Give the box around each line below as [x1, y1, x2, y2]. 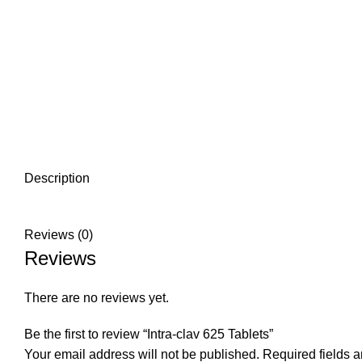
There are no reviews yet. [24, 291, 169, 305]
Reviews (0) [24, 228, 93, 242]
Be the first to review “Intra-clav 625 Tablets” [24, 327, 273, 341]
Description [24, 171, 90, 185]
